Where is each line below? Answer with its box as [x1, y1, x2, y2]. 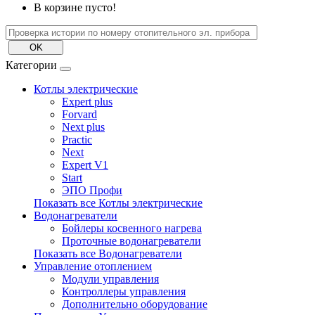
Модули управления [62, 273, 159, 285]
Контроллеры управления [62, 285, 186, 298]
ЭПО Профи [62, 184, 122, 197]
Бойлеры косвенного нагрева [62, 222, 202, 235]
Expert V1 [62, 159, 108, 172]
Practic [62, 134, 92, 146]
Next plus [62, 121, 105, 134]
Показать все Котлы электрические [34, 197, 202, 210]
